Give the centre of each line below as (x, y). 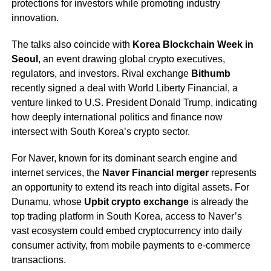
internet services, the (57, 173)
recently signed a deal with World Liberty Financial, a (124, 88)
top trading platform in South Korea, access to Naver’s (126, 217)
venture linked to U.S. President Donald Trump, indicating (134, 103)
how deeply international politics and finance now (117, 117)
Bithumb (211, 74)
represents (232, 173)
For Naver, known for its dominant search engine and (124, 158)
